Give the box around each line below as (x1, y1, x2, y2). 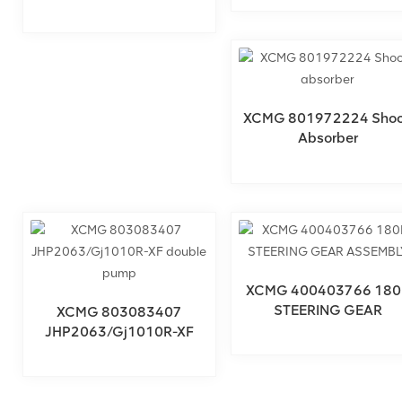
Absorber (297, 129, 358, 147)
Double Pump (74, 342, 164, 360)
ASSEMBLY (292, 320, 364, 338)
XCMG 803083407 (56, 302, 182, 320)
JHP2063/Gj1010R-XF (44, 322, 194, 340)
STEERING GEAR (273, 301, 382, 319)
